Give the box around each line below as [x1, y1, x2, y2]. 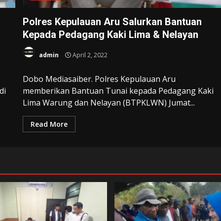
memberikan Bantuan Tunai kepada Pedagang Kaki [23, 85, 214, 96]
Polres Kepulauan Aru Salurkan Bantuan [23, 15, 202, 28]
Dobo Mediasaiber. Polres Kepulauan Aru [23, 73, 176, 84]
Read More [31, 119, 68, 129]
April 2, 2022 [71, 51, 108, 60]
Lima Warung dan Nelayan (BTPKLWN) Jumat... [23, 97, 195, 108]
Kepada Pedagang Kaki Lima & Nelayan [23, 28, 199, 40]
